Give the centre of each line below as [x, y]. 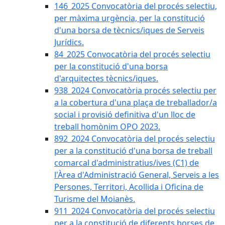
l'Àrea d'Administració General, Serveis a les [137, 175]
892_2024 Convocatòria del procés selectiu [135, 139]
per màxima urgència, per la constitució [130, 18]
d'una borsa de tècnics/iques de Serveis [129, 30]
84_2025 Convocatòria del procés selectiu [132, 54]
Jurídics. [69, 42]
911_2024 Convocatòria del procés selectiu [135, 211]
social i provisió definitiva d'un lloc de [125, 115]
